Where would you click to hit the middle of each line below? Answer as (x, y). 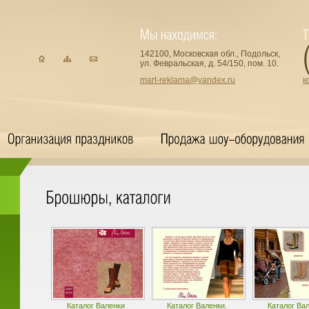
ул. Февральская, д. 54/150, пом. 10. (209, 63)
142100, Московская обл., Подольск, (210, 54)
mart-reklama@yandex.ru (188, 80)
